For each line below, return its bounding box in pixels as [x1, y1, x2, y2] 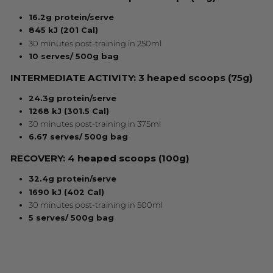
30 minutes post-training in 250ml [29, 38, 161, 48]
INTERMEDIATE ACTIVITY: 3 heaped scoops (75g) [10, 71, 253, 83]
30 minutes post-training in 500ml [29, 200, 163, 210]
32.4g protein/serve [29, 174, 116, 184]
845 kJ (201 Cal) [29, 26, 98, 35]
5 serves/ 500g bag [29, 213, 114, 223]
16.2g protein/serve [29, 13, 114, 23]
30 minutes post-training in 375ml [29, 119, 161, 129]
